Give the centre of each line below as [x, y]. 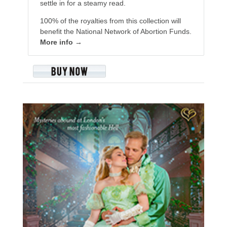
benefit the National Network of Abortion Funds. [116, 32]
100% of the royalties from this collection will [110, 21]
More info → [61, 42]
